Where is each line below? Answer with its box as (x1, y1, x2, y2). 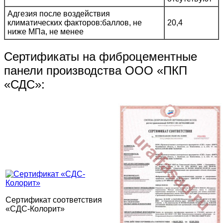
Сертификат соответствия (5, 196, 102, 205)
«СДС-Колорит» (5, 205, 65, 214)
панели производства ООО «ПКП (4, 64, 187, 78)
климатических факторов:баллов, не (7, 18, 142, 27)
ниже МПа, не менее (7, 27, 84, 36)
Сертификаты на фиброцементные (4, 50, 197, 64)
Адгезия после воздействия (7, 9, 110, 18)
